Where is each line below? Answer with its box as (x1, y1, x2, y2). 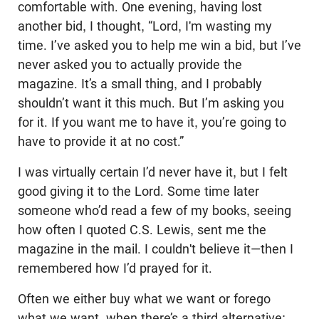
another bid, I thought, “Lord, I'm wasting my (18, 18, 272, 33)
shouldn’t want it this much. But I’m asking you (18, 95, 284, 110)
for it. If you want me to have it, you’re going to (18, 114, 286, 130)
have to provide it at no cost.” (18, 133, 184, 149)
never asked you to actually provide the (18, 56, 242, 72)
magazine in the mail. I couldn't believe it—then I (18, 241, 293, 256)
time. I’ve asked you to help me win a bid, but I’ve (18, 37, 301, 53)
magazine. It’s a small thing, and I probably (18, 75, 262, 91)
